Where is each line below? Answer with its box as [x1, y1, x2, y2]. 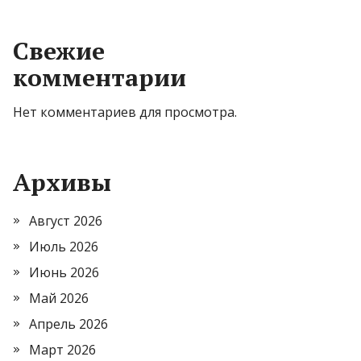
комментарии [13, 61, 186, 94]
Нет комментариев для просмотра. [13, 103, 237, 122]
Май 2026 [29, 289, 89, 308]
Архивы [13, 166, 111, 199]
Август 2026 [29, 212, 102, 230]
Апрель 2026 [29, 315, 108, 334]
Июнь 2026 [29, 263, 99, 282]
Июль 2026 [29, 238, 98, 256]
